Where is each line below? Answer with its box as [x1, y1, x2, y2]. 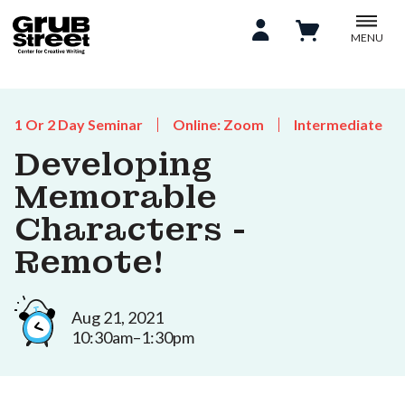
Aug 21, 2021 [71, 306, 164, 327]
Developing [14, 144, 212, 185]
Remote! [14, 241, 164, 283]
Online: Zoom [173, 116, 264, 133]
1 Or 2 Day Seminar [14, 116, 143, 133]
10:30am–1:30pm [71, 326, 194, 347]
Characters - [14, 209, 247, 250]
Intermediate [294, 116, 382, 133]
